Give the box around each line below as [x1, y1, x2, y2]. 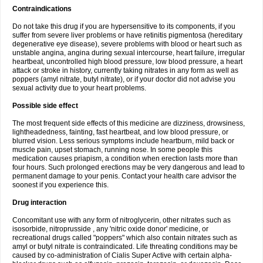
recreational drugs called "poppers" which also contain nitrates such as [12, 234, 237, 242]
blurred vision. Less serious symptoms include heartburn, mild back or [12, 137, 234, 145]
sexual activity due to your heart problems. [12, 84, 146, 92]
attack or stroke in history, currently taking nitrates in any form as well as [12, 66, 238, 75]
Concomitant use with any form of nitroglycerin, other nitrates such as [12, 216, 231, 224]
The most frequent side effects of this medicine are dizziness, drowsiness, [12, 119, 245, 127]
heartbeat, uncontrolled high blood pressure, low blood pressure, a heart [12, 58, 242, 66]
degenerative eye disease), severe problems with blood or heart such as [12, 40, 242, 48]
